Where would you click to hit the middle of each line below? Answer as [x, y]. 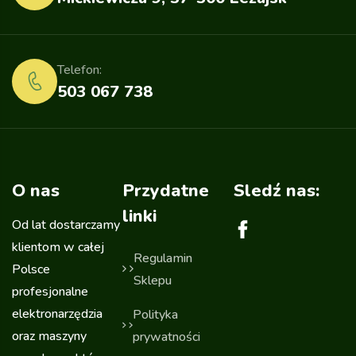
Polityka [155, 314]
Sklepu [153, 280]
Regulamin [163, 258]
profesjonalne [50, 291]
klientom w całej [58, 247]
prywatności [166, 337]
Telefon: [79, 70]
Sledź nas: [276, 190]
